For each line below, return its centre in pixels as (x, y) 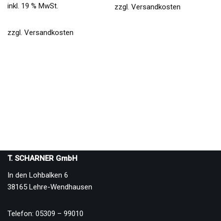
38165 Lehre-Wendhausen (50, 187)
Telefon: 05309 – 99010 (45, 214)
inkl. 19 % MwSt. (33, 6)
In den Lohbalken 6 (38, 175)
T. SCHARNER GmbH (42, 158)
